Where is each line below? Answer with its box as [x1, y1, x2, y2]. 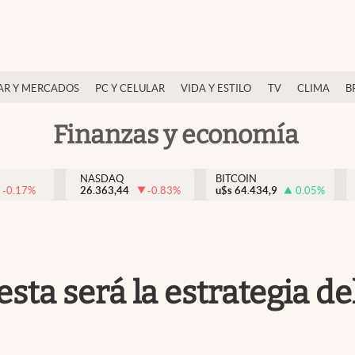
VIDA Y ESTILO [181, 82, 252, 94]
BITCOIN [216, 173, 257, 185]
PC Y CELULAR [95, 82, 165, 94]
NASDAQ [79, 173, 124, 185]
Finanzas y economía [53, 119, 299, 150]
